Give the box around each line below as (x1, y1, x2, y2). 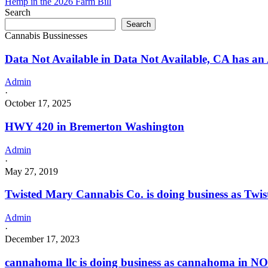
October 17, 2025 (5, 98, 71, 109)
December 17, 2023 (5, 234, 80, 245)
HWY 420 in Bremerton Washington (5, 120, 184, 133)
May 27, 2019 (5, 166, 58, 176)
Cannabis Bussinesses (5, 30, 87, 41)
